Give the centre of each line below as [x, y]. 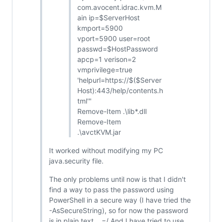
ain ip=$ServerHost [109, 17]
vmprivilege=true [105, 69]
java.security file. [76, 161]
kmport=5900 [100, 28]
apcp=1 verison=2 [107, 59]
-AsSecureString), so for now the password [118, 210]
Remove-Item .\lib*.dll [112, 111]
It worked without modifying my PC [106, 150]
